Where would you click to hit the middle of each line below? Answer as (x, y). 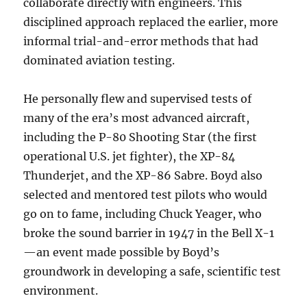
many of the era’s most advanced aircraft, (137, 118)
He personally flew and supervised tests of (138, 99)
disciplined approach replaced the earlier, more (151, 22)
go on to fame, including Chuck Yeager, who (143, 214)
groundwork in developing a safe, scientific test (152, 271)
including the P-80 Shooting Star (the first (140, 137)
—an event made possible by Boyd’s (122, 252)
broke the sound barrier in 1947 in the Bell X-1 (149, 233)
